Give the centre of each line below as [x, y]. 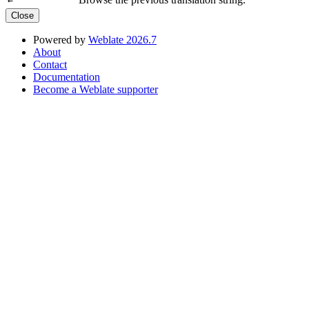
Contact [50, 64]
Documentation [67, 77]
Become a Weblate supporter [96, 89]
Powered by [61, 39]
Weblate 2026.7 [122, 39]
